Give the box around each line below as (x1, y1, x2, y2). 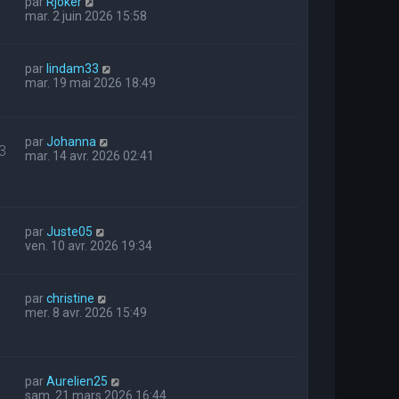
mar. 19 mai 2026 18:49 (25, 76, 156, 91)
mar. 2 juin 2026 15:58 (25, 9, 147, 24)
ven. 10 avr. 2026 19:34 (25, 238, 152, 253)
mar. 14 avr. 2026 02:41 (25, 148, 154, 163)
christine (46, 290, 94, 305)
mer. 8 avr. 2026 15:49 (25, 305, 147, 320)
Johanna (46, 134, 96, 149)
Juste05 (46, 224, 93, 239)
